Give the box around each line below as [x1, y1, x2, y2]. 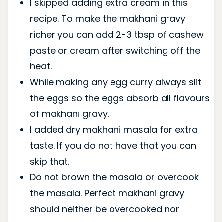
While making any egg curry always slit [29, 75, 201, 88]
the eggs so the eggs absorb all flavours [29, 91, 210, 104]
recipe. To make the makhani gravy [29, 12, 185, 25]
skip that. [29, 155, 69, 167]
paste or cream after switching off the [29, 44, 200, 56]
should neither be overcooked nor [29, 202, 179, 215]
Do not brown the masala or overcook [29, 170, 199, 183]
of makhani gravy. [29, 107, 109, 120]
